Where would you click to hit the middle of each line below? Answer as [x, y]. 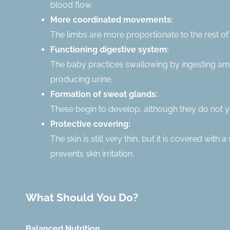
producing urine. [81, 79]
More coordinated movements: [112, 20]
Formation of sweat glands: [104, 94]
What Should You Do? [82, 197]
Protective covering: [90, 124]
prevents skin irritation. [92, 154]
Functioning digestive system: [110, 49]
